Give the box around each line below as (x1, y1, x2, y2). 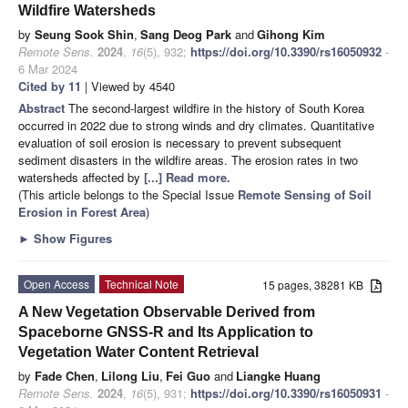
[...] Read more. (144, 168, 230, 186)
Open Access (24, 275, 89, 291)
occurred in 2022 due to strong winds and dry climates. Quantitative (18, 116, 374, 134)
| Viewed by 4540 (81, 76, 175, 95)
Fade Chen (35, 366, 95, 384)
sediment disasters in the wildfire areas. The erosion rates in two (18, 150, 358, 168)
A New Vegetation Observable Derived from (18, 303, 315, 320)
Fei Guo (166, 366, 210, 384)
